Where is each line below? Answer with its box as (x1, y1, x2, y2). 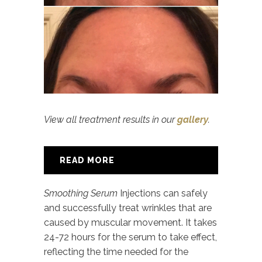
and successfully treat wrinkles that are (44, 202, 212, 213)
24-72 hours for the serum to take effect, (44, 231, 217, 243)
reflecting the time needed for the (44, 246, 188, 257)
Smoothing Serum (44, 187, 118, 199)
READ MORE (60, 155, 115, 165)
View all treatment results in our (44, 113, 177, 125)
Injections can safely (118, 187, 208, 199)
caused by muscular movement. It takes (44, 216, 217, 228)
